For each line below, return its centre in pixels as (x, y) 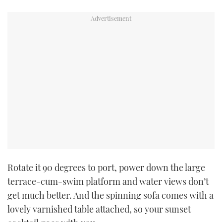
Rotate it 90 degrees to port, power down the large (106, 168)
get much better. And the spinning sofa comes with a (111, 195)
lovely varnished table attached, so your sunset (99, 209)
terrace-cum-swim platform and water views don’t (108, 182)
